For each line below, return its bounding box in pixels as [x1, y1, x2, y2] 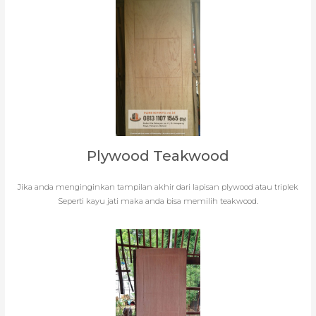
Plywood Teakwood [87, 147, 229, 164]
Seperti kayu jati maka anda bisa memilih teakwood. [58, 195, 258, 206]
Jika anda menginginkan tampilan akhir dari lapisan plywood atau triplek [18, 181, 298, 192]
